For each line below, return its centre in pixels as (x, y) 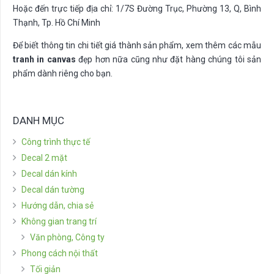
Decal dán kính (49, 174)
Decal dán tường (53, 190)
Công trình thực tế (56, 142)
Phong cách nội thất (60, 254)
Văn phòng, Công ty (67, 238)
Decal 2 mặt (44, 158)
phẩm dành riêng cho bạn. (63, 73)
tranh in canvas (44, 59)
